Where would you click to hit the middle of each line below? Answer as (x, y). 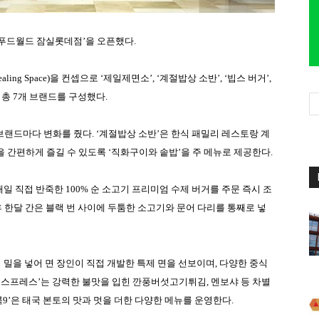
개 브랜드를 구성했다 (62, 97)
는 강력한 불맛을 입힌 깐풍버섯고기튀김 (124, 282)
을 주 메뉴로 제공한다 (226, 152)
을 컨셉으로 (74, 78)
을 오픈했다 (110, 41)
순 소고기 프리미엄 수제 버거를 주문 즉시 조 (181, 189)
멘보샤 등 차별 (241, 282)
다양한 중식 (244, 263)
